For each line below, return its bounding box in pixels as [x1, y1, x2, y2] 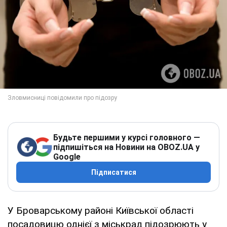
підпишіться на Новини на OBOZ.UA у [53, 142, 200, 152]
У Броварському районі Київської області [8, 204, 194, 216]
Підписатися [91, 168, 136, 176]
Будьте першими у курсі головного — [53, 132, 200, 142]
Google [53, 152, 81, 162]
